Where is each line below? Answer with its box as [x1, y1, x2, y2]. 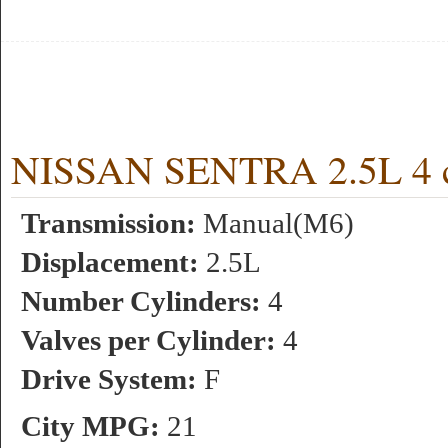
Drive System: [21, 363, 197, 395]
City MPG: [21, 410, 160, 442]
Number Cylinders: [21, 285, 261, 317]
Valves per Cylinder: [21, 324, 276, 356]
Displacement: [21, 246, 199, 278]
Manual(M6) [196, 207, 354, 239]
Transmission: [21, 207, 196, 239]
